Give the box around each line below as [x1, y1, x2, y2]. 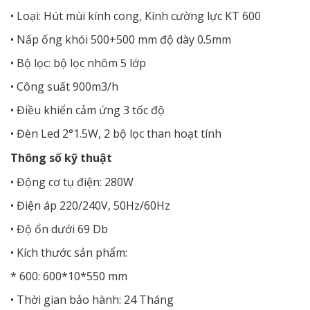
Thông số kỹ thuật [10, 150, 112, 165]
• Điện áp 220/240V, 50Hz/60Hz [10, 198, 170, 213]
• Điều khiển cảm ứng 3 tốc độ [10, 102, 165, 118]
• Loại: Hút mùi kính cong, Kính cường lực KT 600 [10, 8, 261, 24]
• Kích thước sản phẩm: [10, 245, 127, 260]
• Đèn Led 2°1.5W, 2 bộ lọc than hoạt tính [10, 126, 221, 141]
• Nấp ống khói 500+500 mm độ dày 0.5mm [10, 32, 231, 47]
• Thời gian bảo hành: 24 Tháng [10, 292, 174, 307]
